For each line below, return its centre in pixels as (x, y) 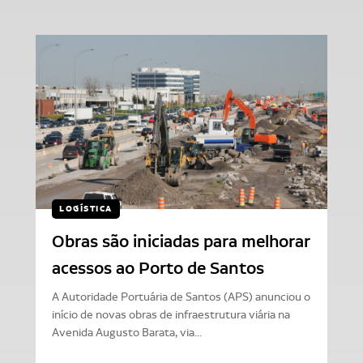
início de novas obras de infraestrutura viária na (171, 314)
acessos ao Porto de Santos (158, 268)
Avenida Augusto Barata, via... (127, 332)
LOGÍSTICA (86, 208)
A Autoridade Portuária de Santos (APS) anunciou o (181, 297)
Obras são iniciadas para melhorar (181, 241)
